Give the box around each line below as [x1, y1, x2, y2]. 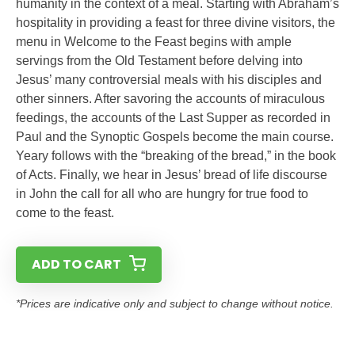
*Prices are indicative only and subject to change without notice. [16, 297, 334, 310]
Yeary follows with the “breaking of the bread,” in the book [16, 149, 336, 162]
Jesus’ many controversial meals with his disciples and [16, 73, 322, 86]
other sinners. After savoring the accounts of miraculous [16, 92, 325, 105]
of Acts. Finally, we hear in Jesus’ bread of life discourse [16, 168, 327, 181]
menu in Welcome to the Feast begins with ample [16, 35, 292, 48]
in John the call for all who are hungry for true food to [16, 187, 308, 200]
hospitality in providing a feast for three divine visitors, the [16, 16, 335, 29]
